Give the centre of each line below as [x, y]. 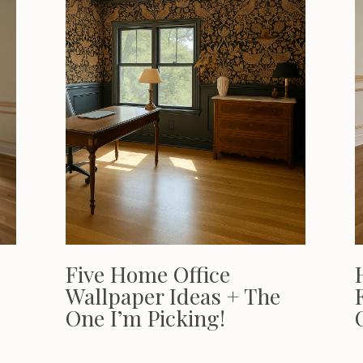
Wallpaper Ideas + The [173, 296]
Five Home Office [148, 274]
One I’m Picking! [145, 318]
